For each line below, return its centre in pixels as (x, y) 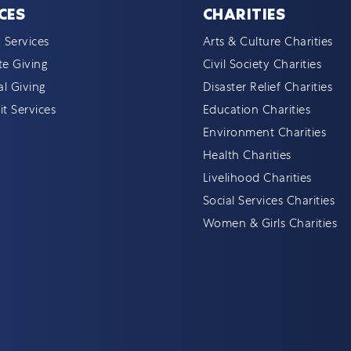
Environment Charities (264, 132)
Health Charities (247, 155)
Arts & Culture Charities (268, 42)
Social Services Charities (269, 201)
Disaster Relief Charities (268, 87)
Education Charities (257, 110)
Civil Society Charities (262, 64)
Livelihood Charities (257, 178)
